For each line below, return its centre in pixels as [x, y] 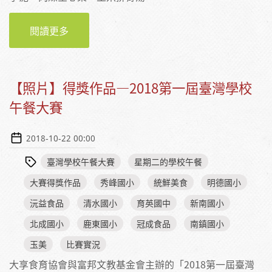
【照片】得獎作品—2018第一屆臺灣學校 [131, 88]
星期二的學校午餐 [168, 161]
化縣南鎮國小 [98, 45]
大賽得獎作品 [55, 182]
